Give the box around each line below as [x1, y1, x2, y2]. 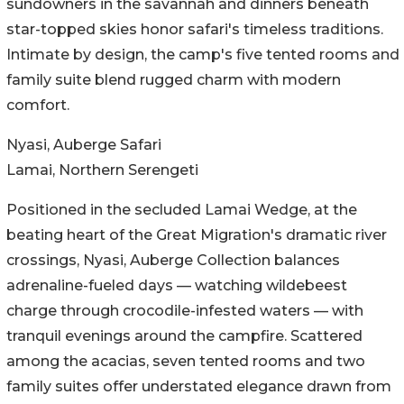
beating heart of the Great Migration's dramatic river [6, 226, 387, 244]
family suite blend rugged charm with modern [6, 71, 341, 89]
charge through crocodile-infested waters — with [6, 302, 363, 320]
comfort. [6, 96, 69, 115]
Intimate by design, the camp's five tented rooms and [6, 46, 399, 64]
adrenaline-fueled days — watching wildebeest [6, 277, 347, 295]
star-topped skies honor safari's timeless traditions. [6, 21, 383, 39]
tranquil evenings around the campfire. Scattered [6, 327, 363, 345]
